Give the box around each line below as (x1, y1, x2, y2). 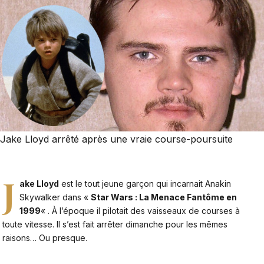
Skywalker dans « (19, 192, 91, 203)
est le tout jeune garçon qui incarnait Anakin (59, 179, 232, 189)
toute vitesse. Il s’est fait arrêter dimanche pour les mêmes (2, 219, 227, 230)
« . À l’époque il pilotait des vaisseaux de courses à (41, 206, 240, 216)
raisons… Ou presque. (2, 233, 87, 243)
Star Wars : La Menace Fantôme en (91, 192, 237, 203)
